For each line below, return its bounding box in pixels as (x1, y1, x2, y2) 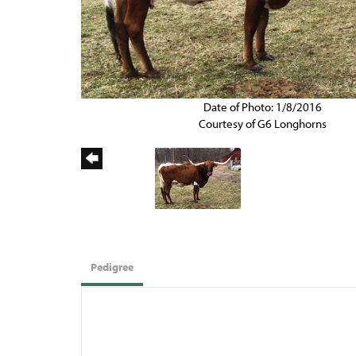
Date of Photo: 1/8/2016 (203, 99, 323, 114)
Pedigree (91, 259, 133, 274)
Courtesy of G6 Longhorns (199, 115, 327, 131)
